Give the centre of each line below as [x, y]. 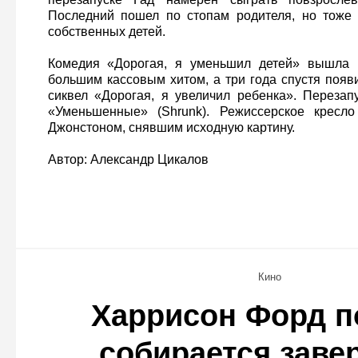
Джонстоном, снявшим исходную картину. [171, 127]
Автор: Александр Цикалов [128, 159]
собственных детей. [106, 31]
